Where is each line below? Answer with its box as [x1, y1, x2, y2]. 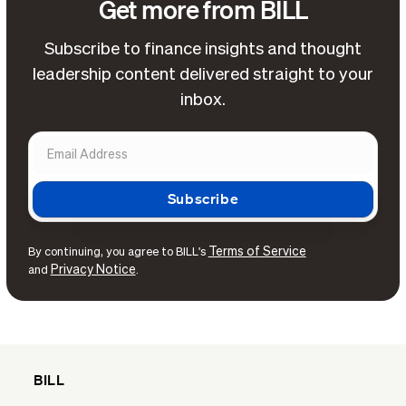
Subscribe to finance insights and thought [43, 41, 362, 59]
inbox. [179, 92, 226, 110]
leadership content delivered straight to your [32, 66, 373, 84]
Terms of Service [208, 246, 306, 259]
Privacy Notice [50, 264, 136, 277]
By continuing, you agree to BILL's [27, 246, 208, 259]
